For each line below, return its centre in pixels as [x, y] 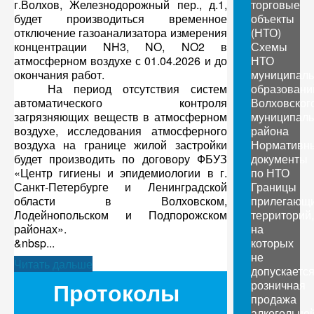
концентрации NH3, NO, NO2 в [121, 47]
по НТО [270, 173]
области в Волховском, [121, 201]
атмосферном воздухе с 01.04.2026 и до [121, 61]
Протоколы [116, 293]
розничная [278, 285]
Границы [273, 187]
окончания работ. [59, 75]
